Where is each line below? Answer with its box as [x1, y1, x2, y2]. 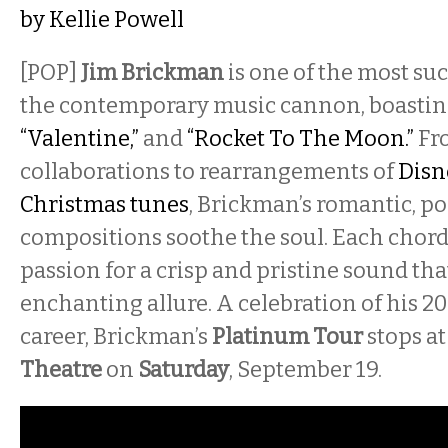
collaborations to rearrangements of [20, 158, 398, 185]
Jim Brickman [81, 59, 224, 86]
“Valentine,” [20, 125, 139, 152]
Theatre [20, 356, 102, 383]
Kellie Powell [49, 6, 184, 33]
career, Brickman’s [20, 323, 208, 350]
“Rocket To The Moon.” [187, 125, 414, 152]
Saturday [138, 356, 229, 383]
